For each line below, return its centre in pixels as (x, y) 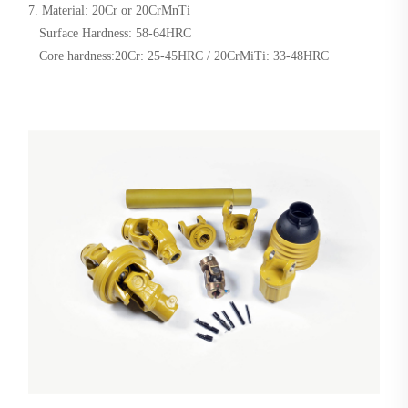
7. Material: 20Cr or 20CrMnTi (110, 11)
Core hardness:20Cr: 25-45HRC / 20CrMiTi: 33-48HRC (181, 56)
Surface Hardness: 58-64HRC (110, 34)
